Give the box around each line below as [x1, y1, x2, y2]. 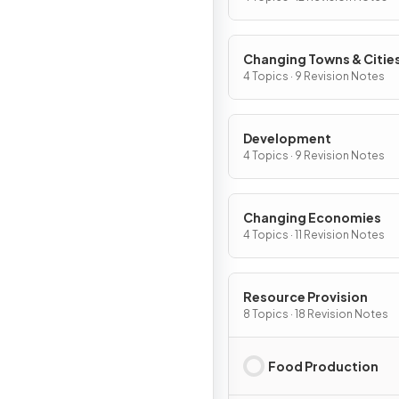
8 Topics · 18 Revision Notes [243, 307, 388, 321]
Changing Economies [243, 209, 381, 225]
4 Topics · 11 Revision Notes [243, 228, 385, 241]
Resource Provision [243, 289, 368, 305]
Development [243, 130, 331, 146]
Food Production [268, 357, 379, 374]
